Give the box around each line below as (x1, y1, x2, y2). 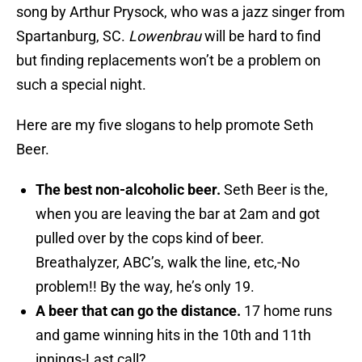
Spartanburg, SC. (16, 27, 128, 45)
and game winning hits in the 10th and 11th (36, 326, 311, 344)
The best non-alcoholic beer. (36, 181, 224, 199)
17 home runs (244, 302, 332, 320)
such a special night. (16, 76, 146, 94)
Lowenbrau (128, 27, 204, 45)
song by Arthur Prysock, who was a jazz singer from (16, 3, 345, 21)
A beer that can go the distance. (36, 302, 244, 320)
